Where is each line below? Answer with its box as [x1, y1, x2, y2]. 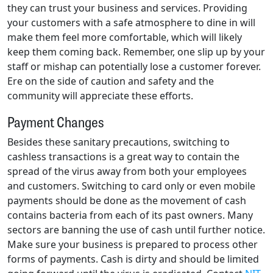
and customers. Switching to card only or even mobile [7, 179, 255, 193]
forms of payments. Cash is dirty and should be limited [7, 252, 259, 266]
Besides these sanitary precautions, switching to [7, 135, 230, 149]
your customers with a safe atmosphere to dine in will [7, 15, 255, 29]
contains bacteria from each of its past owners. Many [7, 208, 253, 222]
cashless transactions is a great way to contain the [7, 149, 239, 163]
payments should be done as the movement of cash [7, 193, 246, 207]
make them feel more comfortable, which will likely [7, 30, 242, 44]
